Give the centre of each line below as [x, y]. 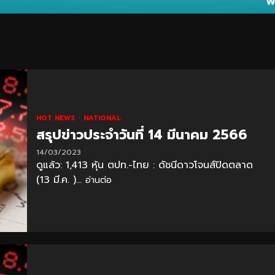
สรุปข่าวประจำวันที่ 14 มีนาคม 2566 [141, 134]
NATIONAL [102, 118]
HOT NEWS [56, 118]
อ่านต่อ [98, 180]
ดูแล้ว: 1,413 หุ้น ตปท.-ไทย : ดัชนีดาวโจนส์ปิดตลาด [144, 165]
